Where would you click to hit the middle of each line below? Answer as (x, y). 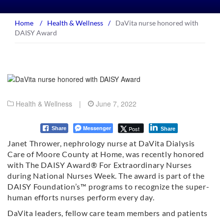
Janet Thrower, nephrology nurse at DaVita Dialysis (101, 143)
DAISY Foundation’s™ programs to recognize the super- (109, 187)
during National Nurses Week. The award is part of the (106, 176)
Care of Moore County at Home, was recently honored (106, 154)
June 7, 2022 (116, 104)
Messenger (97, 128)
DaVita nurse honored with (157, 23)
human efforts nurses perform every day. (81, 197)
